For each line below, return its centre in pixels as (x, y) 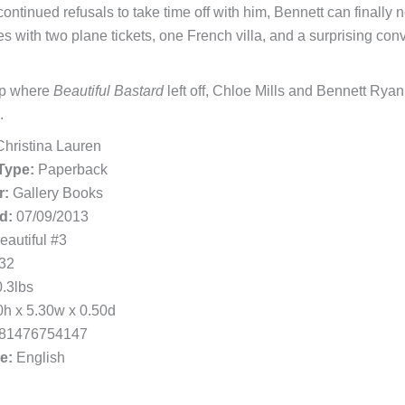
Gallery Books (56, 193)
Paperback (71, 170)
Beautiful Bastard (108, 91)
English (38, 358)
